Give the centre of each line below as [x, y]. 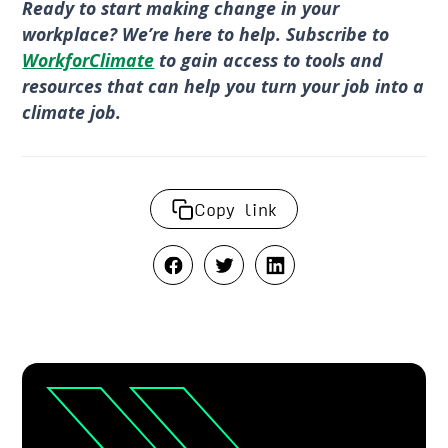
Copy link [236, 208]
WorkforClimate [88, 59]
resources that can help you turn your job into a [223, 85]
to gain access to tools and [269, 59]
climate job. [74, 111]
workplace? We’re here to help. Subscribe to [206, 33]
